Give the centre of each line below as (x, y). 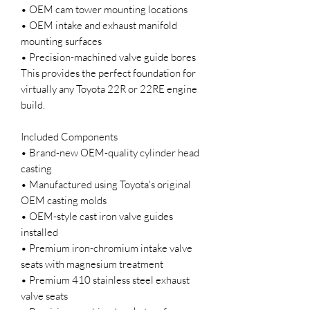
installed (39, 232)
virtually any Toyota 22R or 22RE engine (109, 89)
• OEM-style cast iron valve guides (97, 216)
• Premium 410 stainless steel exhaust (105, 280)
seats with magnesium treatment (92, 264)
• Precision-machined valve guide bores (108, 57)
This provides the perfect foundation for (108, 73)
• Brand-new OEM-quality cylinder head (110, 152)
